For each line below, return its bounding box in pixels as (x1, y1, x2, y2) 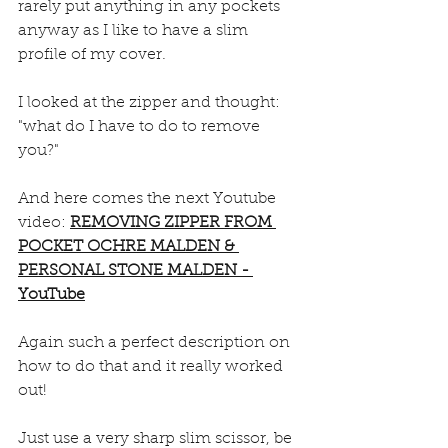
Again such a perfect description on (18, 335, 294, 352)
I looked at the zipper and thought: (18, 95, 284, 112)
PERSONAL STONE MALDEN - (18, 263, 253, 280)
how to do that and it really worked (18, 359, 287, 376)
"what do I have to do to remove (18, 119, 264, 136)
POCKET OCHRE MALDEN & (18, 239, 239, 256)
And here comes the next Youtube (18, 191, 280, 208)
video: (18, 215, 70, 232)
